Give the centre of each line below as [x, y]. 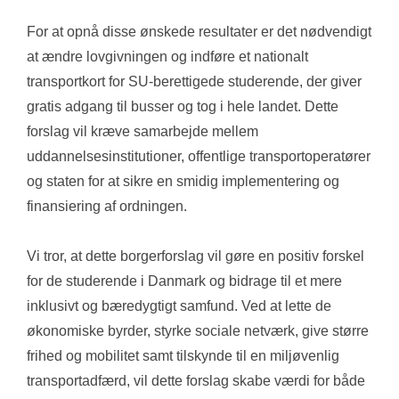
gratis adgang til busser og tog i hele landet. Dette [183, 107]
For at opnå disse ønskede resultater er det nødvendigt [199, 32]
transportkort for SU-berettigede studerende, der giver [194, 82]
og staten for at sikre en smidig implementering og [183, 182]
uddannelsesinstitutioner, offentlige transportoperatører [199, 157]
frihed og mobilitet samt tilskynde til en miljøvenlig [183, 356]
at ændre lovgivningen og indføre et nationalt [167, 57]
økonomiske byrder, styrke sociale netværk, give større [198, 331]
